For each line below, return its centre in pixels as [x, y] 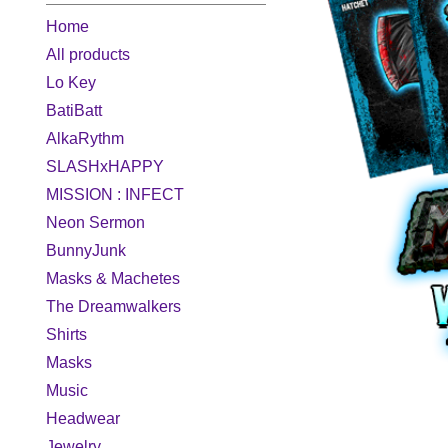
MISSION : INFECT [115, 194]
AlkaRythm [85, 138]
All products [88, 54]
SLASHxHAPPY [105, 166]
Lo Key [71, 82]
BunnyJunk [86, 250]
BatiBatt [74, 110]
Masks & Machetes [113, 278]
